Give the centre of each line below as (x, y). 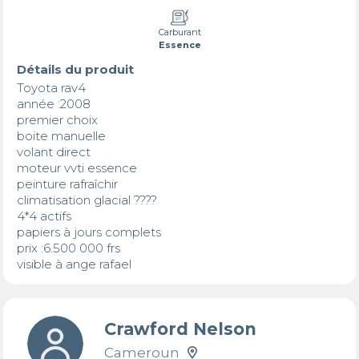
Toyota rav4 (52, 88)
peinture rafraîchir (69, 184)
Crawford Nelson (180, 329)
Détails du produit (75, 70)
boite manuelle (63, 136)
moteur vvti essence (78, 168)
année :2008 (53, 104)
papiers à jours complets (90, 232)
